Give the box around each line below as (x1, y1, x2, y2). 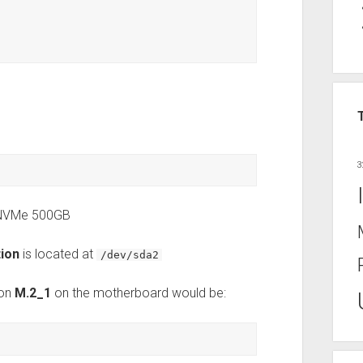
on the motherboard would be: (50, 285, 226, 301)
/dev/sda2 (100, 249, 159, 262)
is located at (19, 246, 96, 263)
